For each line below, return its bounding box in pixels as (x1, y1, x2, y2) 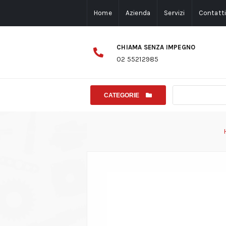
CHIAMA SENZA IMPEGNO (117, 43, 196, 51)
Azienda (125, 9, 151, 17)
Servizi (164, 9, 185, 17)
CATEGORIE (104, 91, 139, 99)
